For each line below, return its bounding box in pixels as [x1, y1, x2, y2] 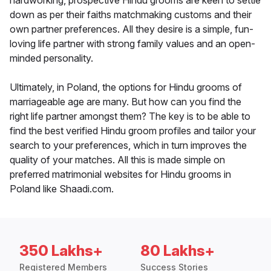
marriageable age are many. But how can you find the [10, 96, 241, 108]
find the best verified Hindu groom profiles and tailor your [10, 125, 256, 137]
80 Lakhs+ [140, 242, 215, 260]
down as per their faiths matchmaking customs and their [10, 8, 252, 21]
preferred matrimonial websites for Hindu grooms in [10, 168, 231, 181]
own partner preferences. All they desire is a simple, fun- [10, 23, 253, 36]
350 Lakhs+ [19, 242, 103, 260]
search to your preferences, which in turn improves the [10, 139, 247, 152]
